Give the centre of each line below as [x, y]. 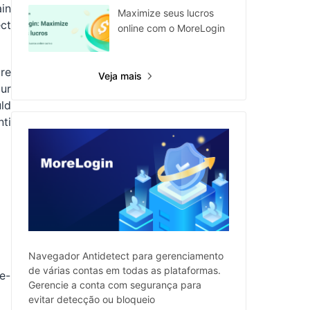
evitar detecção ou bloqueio [92, 299]
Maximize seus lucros [166, 13]
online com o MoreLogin [171, 28]
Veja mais [120, 76]
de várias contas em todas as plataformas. [125, 270]
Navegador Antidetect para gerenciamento [126, 255]
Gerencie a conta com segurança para [115, 284]
